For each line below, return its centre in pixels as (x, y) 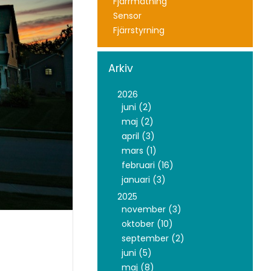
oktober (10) (147, 224)
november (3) (151, 209)
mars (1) (139, 150)
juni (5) (136, 253)
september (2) (153, 238)
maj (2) (137, 121)
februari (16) (147, 165)
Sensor (127, 15)
